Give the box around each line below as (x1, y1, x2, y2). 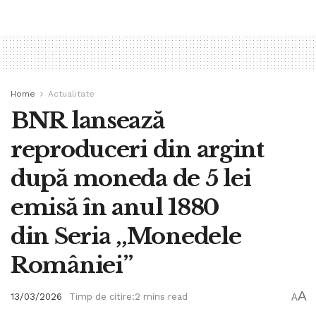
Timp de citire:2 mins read (69, 291, 188, 303)
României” (11, 250, 133, 279)
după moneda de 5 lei (11, 164, 251, 193)
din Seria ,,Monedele (11, 221, 241, 250)
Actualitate (48, 88, 95, 99)
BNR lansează (11, 106, 164, 135)
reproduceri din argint (11, 135, 264, 164)
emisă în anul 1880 (11, 193, 219, 221)
